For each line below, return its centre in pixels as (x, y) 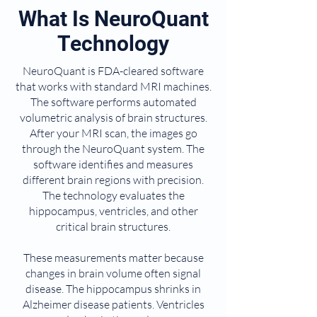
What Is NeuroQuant (113, 19)
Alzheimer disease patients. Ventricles (113, 304)
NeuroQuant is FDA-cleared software (113, 71)
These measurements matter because (113, 258)
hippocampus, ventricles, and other (113, 211)
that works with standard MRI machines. (113, 86)
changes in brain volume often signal (113, 273)
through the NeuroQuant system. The (113, 149)
